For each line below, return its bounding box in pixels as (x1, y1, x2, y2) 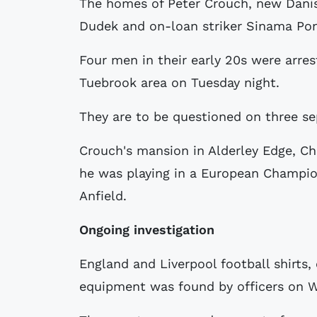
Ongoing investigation (79, 222, 214, 238)
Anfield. (79, 188, 127, 204)
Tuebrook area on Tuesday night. (79, 75, 279, 91)
